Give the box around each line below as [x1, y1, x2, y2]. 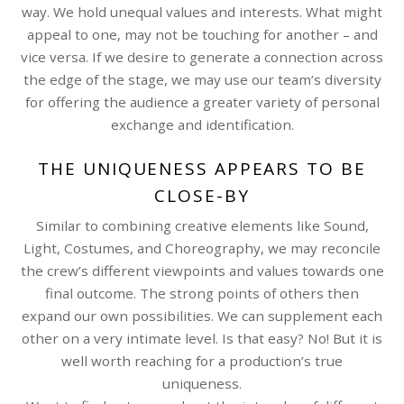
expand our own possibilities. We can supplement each [22, 306, 382, 325]
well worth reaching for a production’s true [61, 351, 343, 370]
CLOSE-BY [154, 184, 250, 208]
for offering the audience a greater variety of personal [24, 92, 380, 111]
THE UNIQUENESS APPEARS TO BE [38, 157, 366, 181]
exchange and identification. [110, 115, 294, 133]
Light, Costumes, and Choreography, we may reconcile [23, 238, 381, 257]
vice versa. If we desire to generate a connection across [21, 47, 383, 66]
